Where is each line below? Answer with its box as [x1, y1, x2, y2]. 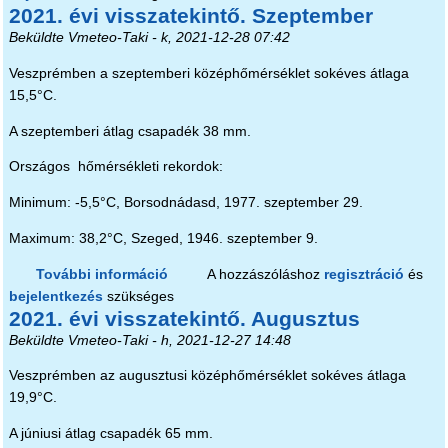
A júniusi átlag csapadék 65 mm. [8, 426, 213, 442]
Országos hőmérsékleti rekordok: [8, 159, 223, 175]
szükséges [102, 288, 174, 304]
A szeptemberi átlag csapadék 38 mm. [8, 123, 251, 139]
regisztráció [323, 266, 404, 282]
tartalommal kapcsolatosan [168, 288, 354, 304]
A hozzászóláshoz [206, 266, 324, 282]
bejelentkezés [8, 288, 103, 304]
